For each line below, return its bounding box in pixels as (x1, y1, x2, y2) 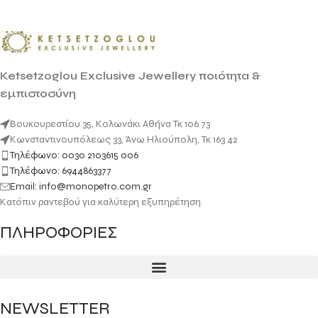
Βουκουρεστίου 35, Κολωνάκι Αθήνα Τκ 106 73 (10, 117, 210, 130)
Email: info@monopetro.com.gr (10, 180, 152, 192)
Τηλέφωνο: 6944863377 (10, 164, 111, 177)
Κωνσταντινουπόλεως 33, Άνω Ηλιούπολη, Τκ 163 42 (10, 133, 238, 146)
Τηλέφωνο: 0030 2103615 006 (10, 148, 138, 161)
